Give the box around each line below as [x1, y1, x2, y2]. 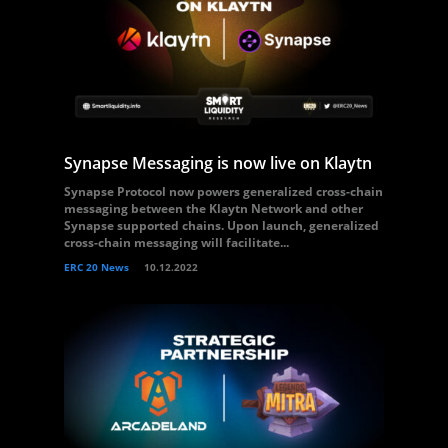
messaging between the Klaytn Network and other [64, 200, 363, 217]
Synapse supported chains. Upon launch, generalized [64, 217, 379, 234]
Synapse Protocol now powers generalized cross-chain [64, 183, 383, 200]
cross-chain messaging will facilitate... [64, 234, 289, 251]
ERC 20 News [64, 260, 129, 274]
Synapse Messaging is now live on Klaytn [64, 152, 372, 174]
